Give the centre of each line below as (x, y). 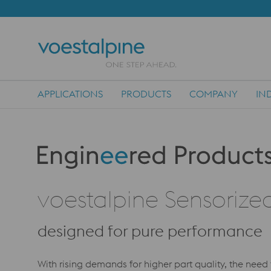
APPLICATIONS (70, 94)
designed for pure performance (150, 231)
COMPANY (214, 94)
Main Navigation (74, 102)
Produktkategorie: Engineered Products (122, 153)
